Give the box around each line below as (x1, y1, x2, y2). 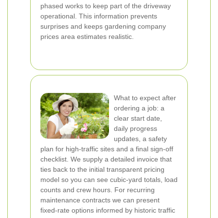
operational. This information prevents (40, 12, 157, 20)
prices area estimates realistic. (40, 33, 134, 40)
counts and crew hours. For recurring (40, 186, 155, 194)
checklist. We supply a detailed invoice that (40, 155, 172, 163)
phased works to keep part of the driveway (40, 2, 171, 10)
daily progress (114, 125, 157, 132)
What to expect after (114, 94, 176, 102)
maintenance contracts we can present (40, 196, 160, 204)
